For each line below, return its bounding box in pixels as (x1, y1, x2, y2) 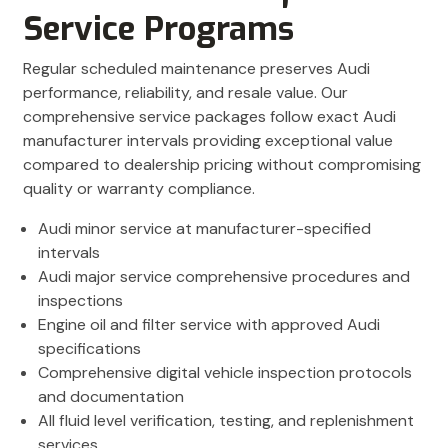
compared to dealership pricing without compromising (23, 153, 421, 175)
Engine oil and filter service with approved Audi (38, 313, 380, 335)
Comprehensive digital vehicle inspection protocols (38, 361, 412, 383)
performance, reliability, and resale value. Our (23, 81, 348, 103)
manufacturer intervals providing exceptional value (23, 129, 393, 151)
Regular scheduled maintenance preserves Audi (23, 57, 370, 79)
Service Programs (23, 6, 294, 51)
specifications (38, 337, 141, 359)
